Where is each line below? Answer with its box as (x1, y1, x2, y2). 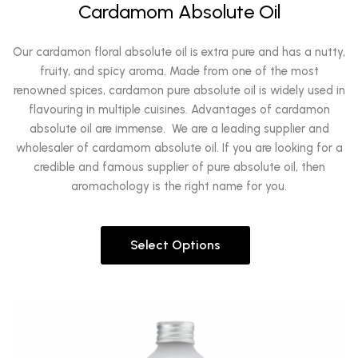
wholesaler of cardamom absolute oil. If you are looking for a (15, 141, 343, 155)
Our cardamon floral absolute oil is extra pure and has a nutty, (13, 45, 345, 59)
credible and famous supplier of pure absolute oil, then (33, 160, 325, 174)
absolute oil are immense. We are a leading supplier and (29, 121, 329, 136)
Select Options (129, 237, 221, 253)
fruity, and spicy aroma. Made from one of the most (39, 64, 319, 78)
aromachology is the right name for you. (71, 179, 287, 193)
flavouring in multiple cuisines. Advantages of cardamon (28, 102, 330, 117)
